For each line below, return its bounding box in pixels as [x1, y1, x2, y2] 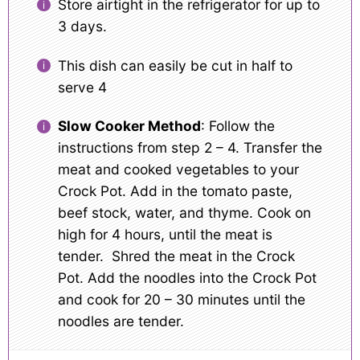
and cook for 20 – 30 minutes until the [57, 291, 305, 309]
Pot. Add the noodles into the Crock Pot [57, 269, 317, 287]
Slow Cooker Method [57, 117, 201, 135]
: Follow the [200, 117, 275, 135]
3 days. [57, 17, 111, 35]
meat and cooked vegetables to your [57, 161, 299, 178]
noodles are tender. [57, 313, 184, 330]
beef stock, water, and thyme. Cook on [57, 204, 311, 222]
